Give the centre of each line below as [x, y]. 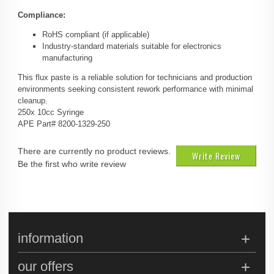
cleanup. [33, 101]
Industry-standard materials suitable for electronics [132, 46]
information [50, 239]
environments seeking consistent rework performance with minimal [135, 89]
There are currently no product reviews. [94, 151]
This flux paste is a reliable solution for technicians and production [135, 78]
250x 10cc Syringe [51, 113]
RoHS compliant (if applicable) [96, 35]
